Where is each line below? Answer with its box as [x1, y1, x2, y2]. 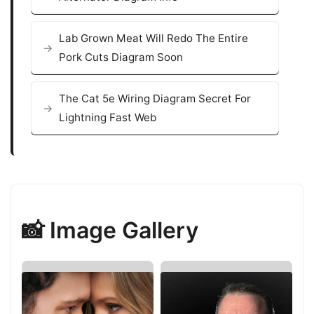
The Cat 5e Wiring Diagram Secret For [59, 92, 251, 106]
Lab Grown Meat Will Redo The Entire [59, 32, 248, 46]
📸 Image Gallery [22, 217, 198, 245]
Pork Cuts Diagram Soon [59, 50, 183, 64]
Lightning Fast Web [59, 111, 156, 125]
